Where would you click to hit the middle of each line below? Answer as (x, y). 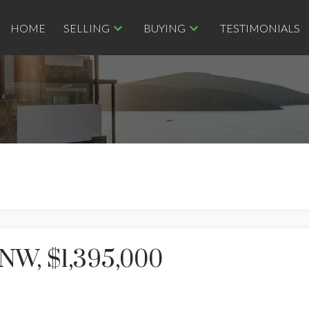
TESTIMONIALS (260, 28)
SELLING (86, 28)
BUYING (165, 28)
